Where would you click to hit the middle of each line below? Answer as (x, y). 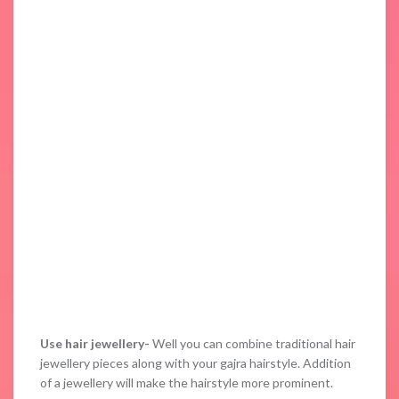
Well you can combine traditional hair (252, 343)
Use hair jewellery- (95, 343)
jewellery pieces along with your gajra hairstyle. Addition (195, 363)
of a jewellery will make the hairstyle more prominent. (187, 383)
